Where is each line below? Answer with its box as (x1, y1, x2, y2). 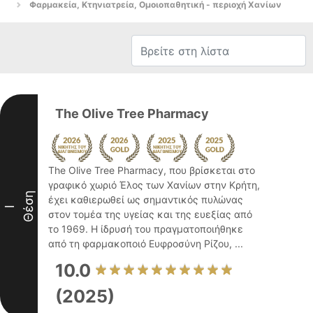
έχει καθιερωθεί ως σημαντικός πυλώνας (48, 194, 243, 205)
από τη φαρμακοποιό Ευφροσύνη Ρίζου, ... (48, 238, 243, 249)
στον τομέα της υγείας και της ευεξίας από (48, 208, 252, 220)
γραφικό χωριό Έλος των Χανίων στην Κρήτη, (48, 179, 260, 191)
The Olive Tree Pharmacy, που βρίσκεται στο (48, 164, 255, 176)
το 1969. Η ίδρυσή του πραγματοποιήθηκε (48, 223, 243, 235)
